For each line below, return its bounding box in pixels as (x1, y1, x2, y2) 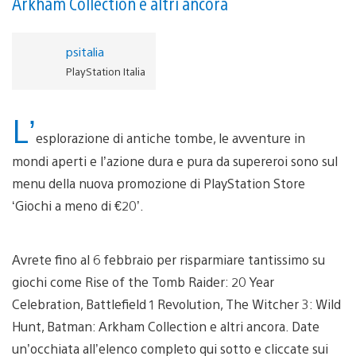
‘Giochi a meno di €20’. (12, 196, 144, 214)
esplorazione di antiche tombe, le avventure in (36, 129, 305, 146)
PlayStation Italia (65, 64, 145, 78)
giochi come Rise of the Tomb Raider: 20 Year (12, 273, 274, 290)
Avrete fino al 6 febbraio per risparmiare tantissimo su (12, 250, 325, 268)
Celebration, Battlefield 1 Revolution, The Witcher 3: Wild (12, 295, 341, 312)
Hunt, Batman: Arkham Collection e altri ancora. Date (12, 317, 319, 335)
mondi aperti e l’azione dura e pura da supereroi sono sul (12, 152, 338, 169)
